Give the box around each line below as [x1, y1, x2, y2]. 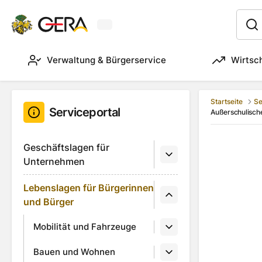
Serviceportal [49, 105, 120, 119]
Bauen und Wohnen [33, 246, 115, 258]
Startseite [211, 97, 243, 106]
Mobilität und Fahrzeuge [33, 221, 136, 233]
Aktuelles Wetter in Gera [104, 25, 200, 35]
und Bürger [23, 196, 74, 208]
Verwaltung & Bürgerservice [47, 54, 166, 65]
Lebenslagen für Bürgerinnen [23, 182, 154, 194]
